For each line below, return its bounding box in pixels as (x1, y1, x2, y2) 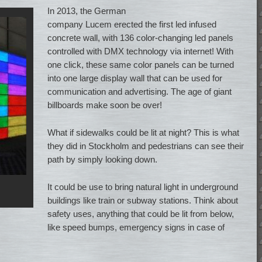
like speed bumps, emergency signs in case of (47, 222, 225, 233)
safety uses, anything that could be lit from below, (47, 209, 235, 219)
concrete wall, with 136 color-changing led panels (47, 32, 234, 43)
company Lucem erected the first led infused (47, 19, 217, 29)
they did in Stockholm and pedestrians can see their (47, 141, 244, 151)
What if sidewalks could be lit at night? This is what (47, 127, 240, 138)
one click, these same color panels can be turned (47, 59, 235, 70)
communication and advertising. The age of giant (47, 86, 232, 96)
